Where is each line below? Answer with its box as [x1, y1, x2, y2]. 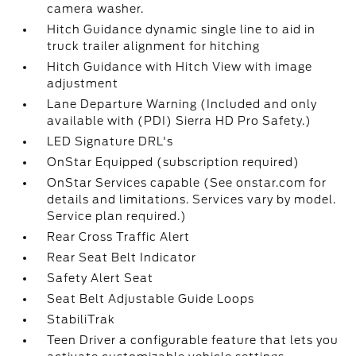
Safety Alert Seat [47, 272, 154, 284]
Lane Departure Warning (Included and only [47, 98, 318, 110]
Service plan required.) [47, 210, 188, 222]
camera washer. [47, 2, 145, 15]
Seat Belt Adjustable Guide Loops [47, 292, 255, 305]
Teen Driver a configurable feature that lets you [47, 334, 339, 346]
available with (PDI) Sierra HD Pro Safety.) [47, 114, 312, 127]
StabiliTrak [47, 313, 116, 326]
